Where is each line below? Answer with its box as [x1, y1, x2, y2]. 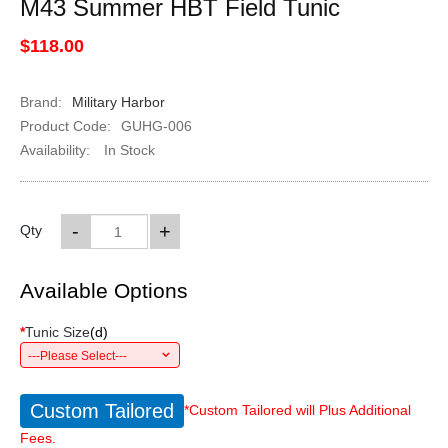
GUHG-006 [120, 118, 192, 134]
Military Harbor [71, 94, 165, 110]
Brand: [19, 94, 62, 110]
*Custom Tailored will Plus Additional [183, 401, 411, 418]
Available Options [19, 279, 188, 302]
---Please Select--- [27, 349, 127, 363]
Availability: [19, 142, 90, 158]
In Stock [99, 142, 155, 158]
